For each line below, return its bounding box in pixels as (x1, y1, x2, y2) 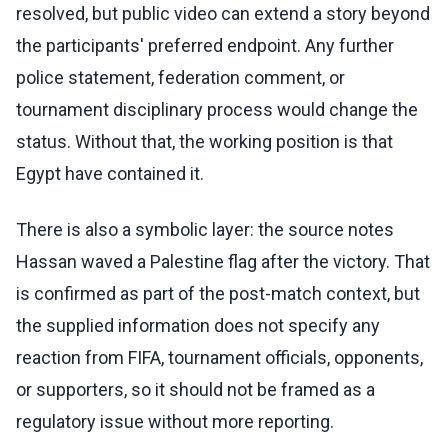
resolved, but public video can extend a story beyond (16, 3, 430, 25)
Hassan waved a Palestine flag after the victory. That (16, 251, 430, 273)
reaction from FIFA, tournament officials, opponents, (16, 347, 423, 369)
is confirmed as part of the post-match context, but (16, 283, 420, 305)
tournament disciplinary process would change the (16, 99, 418, 121)
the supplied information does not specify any (16, 315, 380, 337)
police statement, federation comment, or (16, 67, 345, 89)
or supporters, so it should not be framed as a (16, 379, 375, 401)
